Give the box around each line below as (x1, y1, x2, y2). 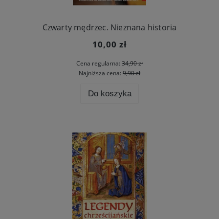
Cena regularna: (76, 59, 122, 67)
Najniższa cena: (79, 69, 123, 78)
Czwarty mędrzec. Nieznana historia (42, 22, 177, 33)
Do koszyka (88, 88, 131, 98)
